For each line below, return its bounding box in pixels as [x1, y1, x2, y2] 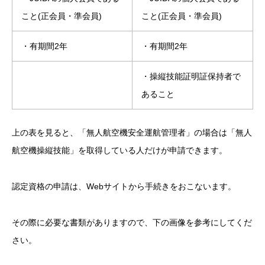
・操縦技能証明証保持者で [141, 72, 241, 82]
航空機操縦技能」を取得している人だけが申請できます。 [12, 146, 227, 156]
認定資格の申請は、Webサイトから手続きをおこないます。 [12, 181, 236, 191]
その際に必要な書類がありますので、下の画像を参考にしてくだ [12, 217, 252, 227]
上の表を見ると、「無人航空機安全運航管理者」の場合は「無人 [12, 128, 252, 138]
